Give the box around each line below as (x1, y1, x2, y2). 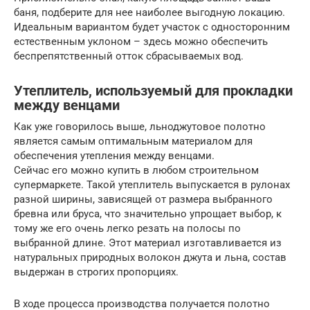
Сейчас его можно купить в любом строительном (14, 163, 259, 176)
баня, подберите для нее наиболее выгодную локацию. (14, 6, 285, 19)
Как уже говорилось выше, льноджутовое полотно (14, 120, 266, 133)
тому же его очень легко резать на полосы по (14, 221, 241, 235)
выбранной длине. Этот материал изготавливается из (14, 236, 282, 249)
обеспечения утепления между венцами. (14, 149, 215, 162)
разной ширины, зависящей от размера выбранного (14, 192, 273, 206)
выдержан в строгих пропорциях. (14, 265, 179, 278)
